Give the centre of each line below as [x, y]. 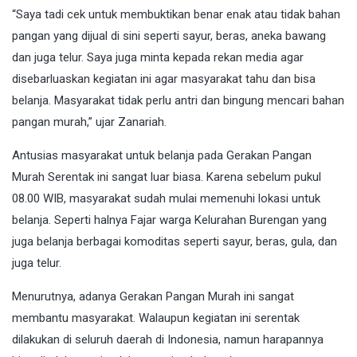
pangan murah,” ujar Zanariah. [89, 122]
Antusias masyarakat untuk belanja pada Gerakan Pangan [162, 156]
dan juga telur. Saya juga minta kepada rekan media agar [158, 58]
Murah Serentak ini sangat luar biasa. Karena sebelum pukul [167, 177]
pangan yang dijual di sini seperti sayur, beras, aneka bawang [169, 36]
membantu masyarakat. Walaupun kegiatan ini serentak [156, 318]
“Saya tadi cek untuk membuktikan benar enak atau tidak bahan [176, 15]
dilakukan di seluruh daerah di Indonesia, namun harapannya [168, 340]
